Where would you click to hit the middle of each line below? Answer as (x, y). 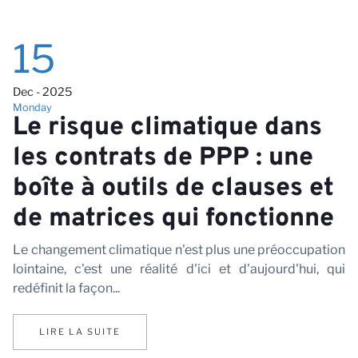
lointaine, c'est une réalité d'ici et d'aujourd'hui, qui (179, 268)
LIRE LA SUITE (80, 332)
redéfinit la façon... (66, 288)
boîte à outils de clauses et (173, 188)
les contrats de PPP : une (163, 158)
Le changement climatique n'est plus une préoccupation (179, 249)
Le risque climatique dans (167, 127)
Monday (32, 107)
